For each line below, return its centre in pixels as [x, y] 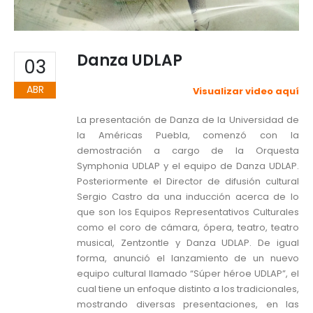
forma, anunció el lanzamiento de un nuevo [188, 258]
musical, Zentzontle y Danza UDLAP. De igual [188, 242]
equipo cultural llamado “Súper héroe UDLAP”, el [188, 273]
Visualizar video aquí [246, 92]
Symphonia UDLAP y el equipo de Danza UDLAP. [188, 166]
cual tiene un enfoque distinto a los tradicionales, [188, 289]
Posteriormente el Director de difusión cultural [188, 181]
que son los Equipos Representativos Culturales [188, 212]
